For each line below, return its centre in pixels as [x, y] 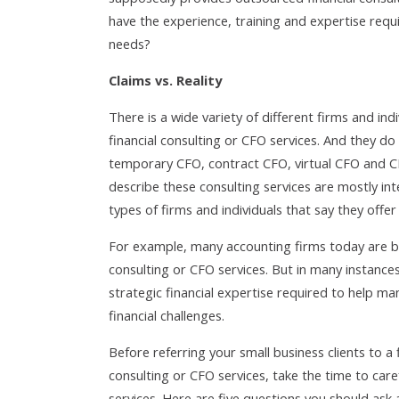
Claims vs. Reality [165, 80]
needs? [130, 44]
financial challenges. [167, 315]
